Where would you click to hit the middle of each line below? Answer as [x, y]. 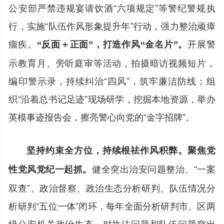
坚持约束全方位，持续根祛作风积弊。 [107, 150]
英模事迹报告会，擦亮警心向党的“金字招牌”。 [102, 116]
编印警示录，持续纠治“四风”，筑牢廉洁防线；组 [112, 80]
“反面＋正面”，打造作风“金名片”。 [112, 44]
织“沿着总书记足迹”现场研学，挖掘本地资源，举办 [112, 98]
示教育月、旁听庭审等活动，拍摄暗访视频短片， [112, 62]
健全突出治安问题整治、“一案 [154, 168]
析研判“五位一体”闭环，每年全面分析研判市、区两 [112, 205]
